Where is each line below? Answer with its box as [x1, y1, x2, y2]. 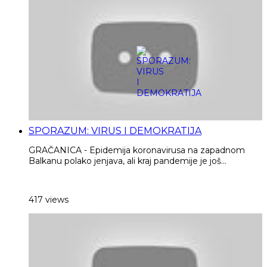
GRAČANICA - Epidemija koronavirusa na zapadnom [29, 144, 245, 156]
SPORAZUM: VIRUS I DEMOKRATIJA [29, 125, 201, 136]
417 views [29, 194, 69, 205]
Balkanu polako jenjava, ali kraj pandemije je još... [29, 155, 226, 166]
